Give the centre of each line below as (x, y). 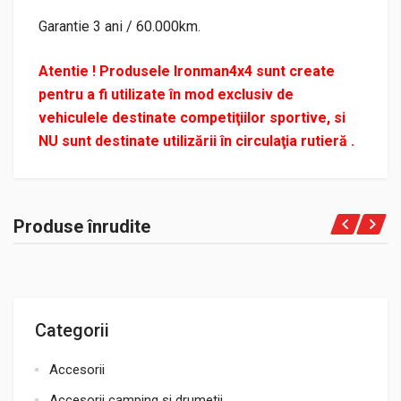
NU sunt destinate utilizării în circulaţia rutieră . (196, 141)
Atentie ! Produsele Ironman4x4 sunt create (187, 71)
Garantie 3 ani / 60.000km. (119, 26)
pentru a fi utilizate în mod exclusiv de (166, 94)
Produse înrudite (82, 226)
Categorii (72, 330)
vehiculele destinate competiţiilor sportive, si (192, 118)
